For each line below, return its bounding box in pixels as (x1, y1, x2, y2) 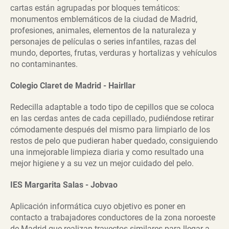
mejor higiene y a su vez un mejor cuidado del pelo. (10, 158, 194, 168)
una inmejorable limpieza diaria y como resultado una (10, 147, 204, 157)
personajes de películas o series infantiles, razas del (10, 36, 196, 47)
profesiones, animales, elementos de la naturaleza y (10, 25, 196, 35)
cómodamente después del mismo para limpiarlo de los (10, 124, 210, 134)
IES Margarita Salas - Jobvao (10, 179, 118, 190)
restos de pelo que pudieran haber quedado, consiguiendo (10, 135, 218, 146)
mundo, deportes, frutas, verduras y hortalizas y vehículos (10, 48, 217, 58)
